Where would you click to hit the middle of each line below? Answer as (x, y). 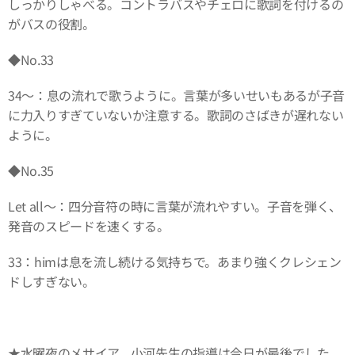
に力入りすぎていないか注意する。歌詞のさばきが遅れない (176, 115)
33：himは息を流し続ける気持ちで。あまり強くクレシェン (175, 261)
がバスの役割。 (52, 23)
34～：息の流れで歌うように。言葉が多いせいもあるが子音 (177, 95)
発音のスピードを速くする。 (89, 225)
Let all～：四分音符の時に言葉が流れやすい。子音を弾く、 (175, 206)
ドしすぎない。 (52, 281)
